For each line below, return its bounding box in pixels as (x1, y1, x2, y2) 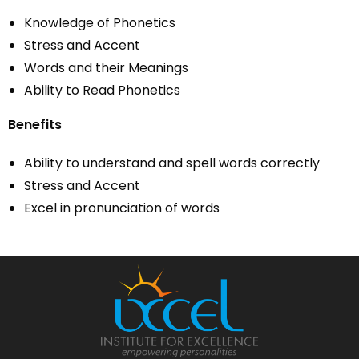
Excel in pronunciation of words (24, 199, 220, 217)
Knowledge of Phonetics (24, 14, 175, 32)
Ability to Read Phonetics (24, 81, 180, 99)
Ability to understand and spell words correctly (24, 154, 320, 172)
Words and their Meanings (24, 58, 188, 77)
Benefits (8, 115, 62, 134)
